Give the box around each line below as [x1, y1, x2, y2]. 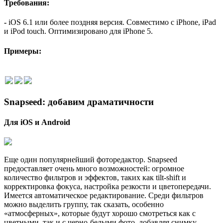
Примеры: [4, 46, 41, 55]
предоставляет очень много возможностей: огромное [4, 164, 184, 173]
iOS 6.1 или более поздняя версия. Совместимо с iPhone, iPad [8, 18, 216, 27]
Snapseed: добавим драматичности [4, 96, 154, 107]
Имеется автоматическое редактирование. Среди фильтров [4, 191, 204, 200]
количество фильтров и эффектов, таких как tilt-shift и [4, 173, 186, 182]
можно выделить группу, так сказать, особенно [4, 200, 164, 209]
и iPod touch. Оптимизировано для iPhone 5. [4, 27, 153, 36]
